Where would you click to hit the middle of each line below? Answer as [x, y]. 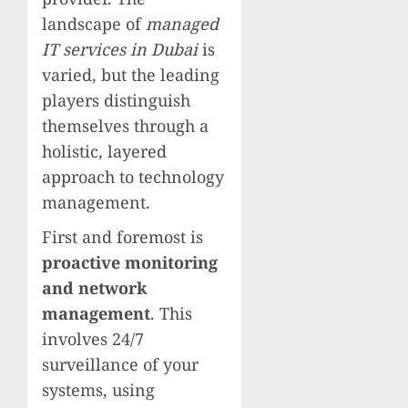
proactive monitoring [130, 262]
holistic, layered [104, 151]
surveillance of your [120, 364]
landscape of [94, 23]
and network [94, 287]
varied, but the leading [131, 74]
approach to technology [133, 176]
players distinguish [116, 100]
